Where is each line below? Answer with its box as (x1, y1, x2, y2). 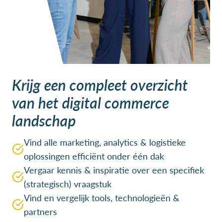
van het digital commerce (12, 92, 169, 113)
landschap (12, 110, 76, 131)
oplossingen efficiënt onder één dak (24, 149, 164, 162)
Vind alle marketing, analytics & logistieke (24, 135, 186, 148)
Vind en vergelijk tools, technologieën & (24, 191, 179, 204)
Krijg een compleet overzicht (12, 74, 188, 95)
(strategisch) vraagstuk (24, 177, 111, 190)
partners (24, 205, 57, 218)
